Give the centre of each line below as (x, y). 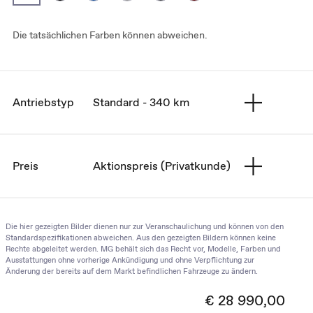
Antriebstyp (43, 102)
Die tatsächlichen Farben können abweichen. (110, 35)
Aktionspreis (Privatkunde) (162, 166)
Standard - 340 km (141, 102)
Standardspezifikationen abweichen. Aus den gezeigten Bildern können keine (141, 238)
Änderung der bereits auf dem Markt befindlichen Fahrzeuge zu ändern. (132, 271)
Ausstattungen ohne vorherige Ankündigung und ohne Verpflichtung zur (130, 260)
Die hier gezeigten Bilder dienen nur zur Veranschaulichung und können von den (145, 226)
